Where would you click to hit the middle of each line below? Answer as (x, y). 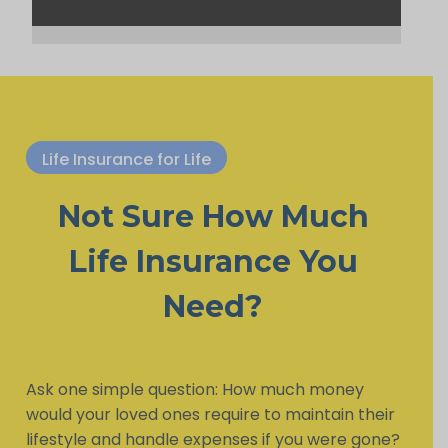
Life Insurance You (213, 261)
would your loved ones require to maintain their (210, 415)
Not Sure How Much (213, 216)
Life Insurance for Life (126, 159)
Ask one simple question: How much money (194, 390)
